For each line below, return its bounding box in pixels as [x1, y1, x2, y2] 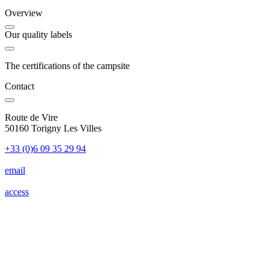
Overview [5, 8, 43, 19]
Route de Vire [5, 112, 58, 123]
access [5, 187, 29, 198]
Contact [5, 81, 34, 92]
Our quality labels [5, 29, 72, 40]
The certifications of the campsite [5, 61, 130, 71]
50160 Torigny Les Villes [5, 123, 101, 134]
